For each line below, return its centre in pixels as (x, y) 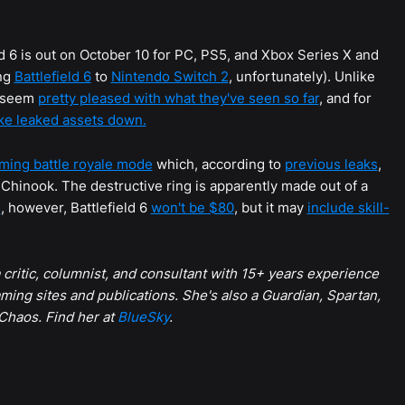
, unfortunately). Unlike (301, 77)
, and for (345, 99)
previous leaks (331, 165)
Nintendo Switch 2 (170, 77)
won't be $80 (192, 208)
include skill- (348, 208)
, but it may (270, 208)
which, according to (218, 165)
